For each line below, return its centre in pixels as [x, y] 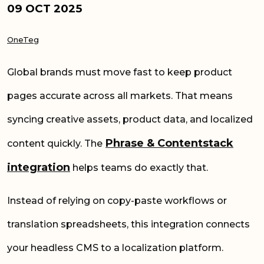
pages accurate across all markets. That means [120, 95]
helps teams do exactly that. [140, 167]
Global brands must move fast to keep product [120, 72]
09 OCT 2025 [44, 8]
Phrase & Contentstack [169, 143]
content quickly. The [55, 143]
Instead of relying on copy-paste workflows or [117, 200]
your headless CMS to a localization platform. [115, 247]
